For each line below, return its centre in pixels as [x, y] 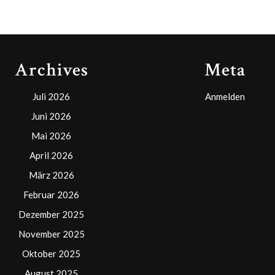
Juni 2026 [51, 116]
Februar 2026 [51, 194]
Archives [51, 70]
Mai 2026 [51, 135]
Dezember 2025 [51, 214]
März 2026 [51, 175]
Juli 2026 [51, 96]
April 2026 [51, 155]
